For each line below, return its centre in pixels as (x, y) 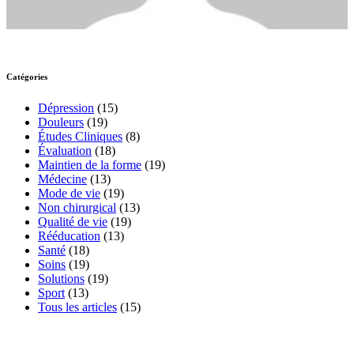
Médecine (62, 179)
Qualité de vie (73, 222)
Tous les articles (77, 307)
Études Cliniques (80, 137)
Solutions (61, 279)
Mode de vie (69, 194)
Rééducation (69, 236)
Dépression (66, 108)
